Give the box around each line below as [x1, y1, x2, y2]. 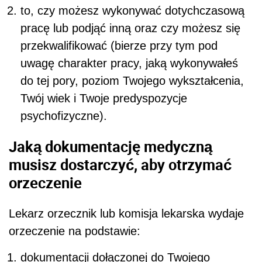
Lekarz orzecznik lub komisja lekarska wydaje [9, 206, 244, 220]
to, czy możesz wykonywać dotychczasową [20, 4, 244, 18]
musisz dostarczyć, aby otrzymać [9, 154, 232, 174]
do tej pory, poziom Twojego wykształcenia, [20, 74, 244, 88]
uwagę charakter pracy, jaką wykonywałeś [20, 57, 238, 70]
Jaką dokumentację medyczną [9, 136, 212, 156]
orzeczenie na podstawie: [9, 224, 144, 237]
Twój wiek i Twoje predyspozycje [20, 92, 187, 105]
